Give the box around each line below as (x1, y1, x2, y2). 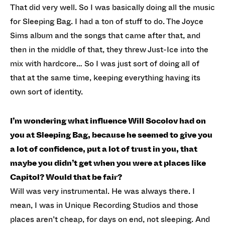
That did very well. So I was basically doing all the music (10, 1, 215, 13)
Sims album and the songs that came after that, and (10, 29, 200, 41)
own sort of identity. (10, 85, 83, 97)
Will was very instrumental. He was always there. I (10, 185, 195, 197)
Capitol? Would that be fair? (10, 171, 122, 183)
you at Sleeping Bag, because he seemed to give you (10, 129, 212, 141)
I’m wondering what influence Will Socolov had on (10, 115, 206, 127)
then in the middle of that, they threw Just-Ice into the (10, 43, 208, 55)
